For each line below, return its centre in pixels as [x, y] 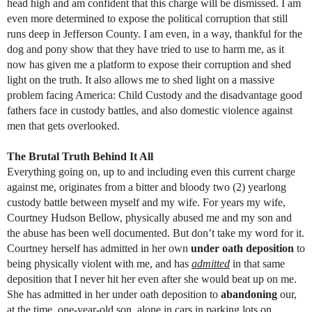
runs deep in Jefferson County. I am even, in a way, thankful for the [155, 33]
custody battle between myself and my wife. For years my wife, [146, 202]
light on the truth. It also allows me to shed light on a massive [141, 79]
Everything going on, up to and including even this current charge [151, 171]
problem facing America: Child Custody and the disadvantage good [155, 95]
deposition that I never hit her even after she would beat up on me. [152, 279]
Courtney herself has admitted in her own [97, 248]
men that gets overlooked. [63, 125]
